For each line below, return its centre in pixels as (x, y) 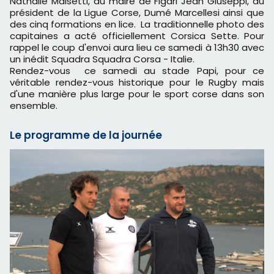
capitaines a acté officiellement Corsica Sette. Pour (137, 36)
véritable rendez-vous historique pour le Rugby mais (137, 83)
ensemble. (34, 106)
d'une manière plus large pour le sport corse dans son (137, 94)
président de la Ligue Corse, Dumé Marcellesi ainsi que (137, 13)
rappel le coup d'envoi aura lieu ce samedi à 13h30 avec (137, 48)
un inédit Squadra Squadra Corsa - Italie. (102, 59)
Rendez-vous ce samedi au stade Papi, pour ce (137, 71)
